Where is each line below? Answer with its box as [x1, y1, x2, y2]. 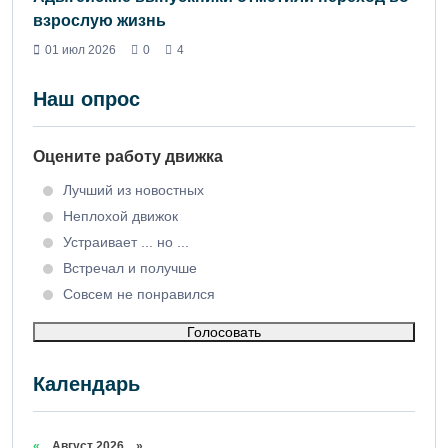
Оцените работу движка [33, 148, 223, 166]
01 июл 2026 [45, 43, 116, 58]
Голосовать [187, 324, 261, 341]
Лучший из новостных [63, 182, 204, 199]
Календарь [33, 373, 140, 396]
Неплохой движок [63, 208, 178, 225]
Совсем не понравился [63, 286, 215, 303]
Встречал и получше [63, 260, 197, 277]
